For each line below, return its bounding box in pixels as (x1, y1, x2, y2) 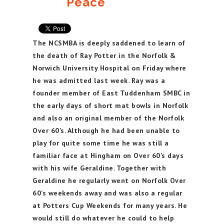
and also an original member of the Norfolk (32, 113, 184, 122)
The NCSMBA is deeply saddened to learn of (32, 38, 185, 47)
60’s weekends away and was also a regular (32, 188, 182, 197)
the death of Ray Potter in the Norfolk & (32, 51, 176, 60)
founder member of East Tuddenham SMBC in (32, 88, 190, 97)
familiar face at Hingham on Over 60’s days (32, 151, 183, 160)
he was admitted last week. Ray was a (32, 76, 165, 85)
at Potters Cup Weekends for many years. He (32, 201, 187, 210)
